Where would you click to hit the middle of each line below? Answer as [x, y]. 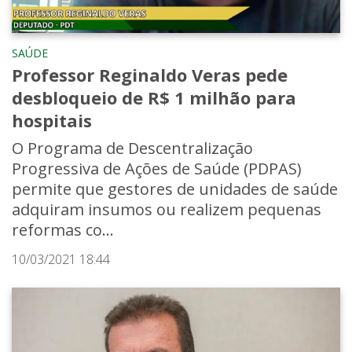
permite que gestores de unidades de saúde [175, 189]
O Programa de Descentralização [132, 148]
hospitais [52, 120]
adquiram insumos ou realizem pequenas [167, 209]
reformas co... [63, 229]
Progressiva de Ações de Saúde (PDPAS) [157, 168]
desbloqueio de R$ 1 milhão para [154, 97]
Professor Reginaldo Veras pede [150, 74]
